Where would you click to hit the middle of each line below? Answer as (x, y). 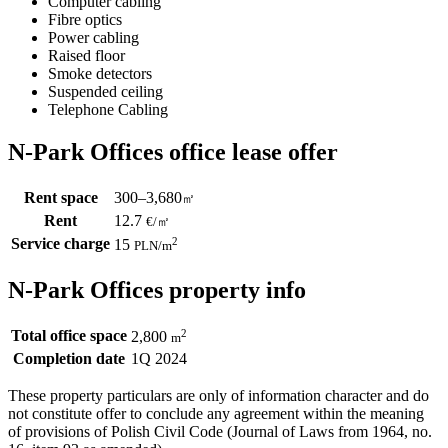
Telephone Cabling (108, 109)
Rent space (60, 197)
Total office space (69, 335)
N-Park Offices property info (157, 289)
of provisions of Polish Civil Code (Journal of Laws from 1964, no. (220, 431)
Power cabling (93, 37)
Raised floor (86, 55)
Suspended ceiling (105, 91)
